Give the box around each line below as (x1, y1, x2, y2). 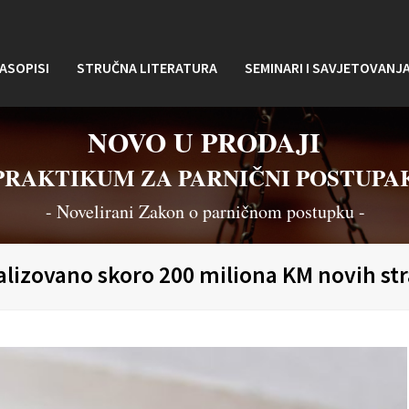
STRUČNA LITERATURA (77, 58, 217, 77)
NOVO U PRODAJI (88, 121, 320, 162)
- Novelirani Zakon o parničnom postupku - (46, 199, 365, 224)
